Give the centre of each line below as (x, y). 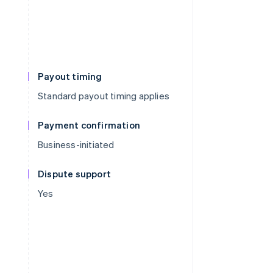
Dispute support (74, 174)
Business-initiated (76, 144)
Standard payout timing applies (104, 96)
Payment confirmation (89, 125)
